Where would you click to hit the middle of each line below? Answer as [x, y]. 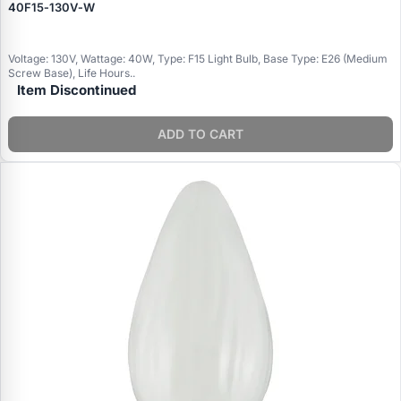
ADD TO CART [200, 134]
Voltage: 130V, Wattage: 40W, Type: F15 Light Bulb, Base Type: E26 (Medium [198, 58]
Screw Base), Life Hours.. [72, 73]
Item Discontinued [77, 90]
